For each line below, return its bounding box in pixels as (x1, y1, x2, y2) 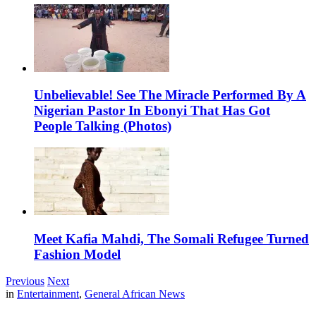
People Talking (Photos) (34, 119, 171, 134)
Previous (6, 275, 44, 288)
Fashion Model (34, 246, 121, 262)
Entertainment (17, 288, 79, 300)
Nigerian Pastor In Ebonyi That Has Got (34, 103, 270, 119)
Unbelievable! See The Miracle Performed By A (34, 87, 306, 103)
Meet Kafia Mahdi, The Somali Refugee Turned (34, 231, 309, 246)
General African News (85, 288, 185, 300)
